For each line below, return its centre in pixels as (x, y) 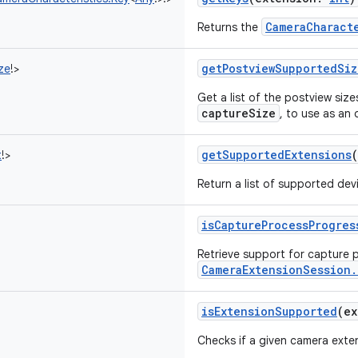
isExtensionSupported (269, 311)
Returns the (229, 27)
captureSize (239, 113)
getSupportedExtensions (276, 155)
